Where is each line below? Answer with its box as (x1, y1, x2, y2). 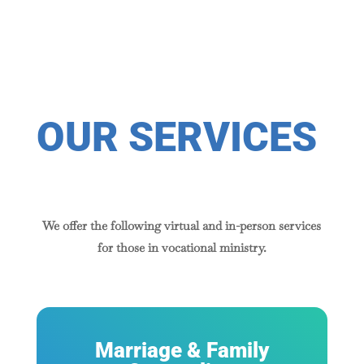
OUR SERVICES (36, 114, 317, 162)
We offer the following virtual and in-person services (42, 218, 322, 234)
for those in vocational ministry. (97, 240, 266, 256)
